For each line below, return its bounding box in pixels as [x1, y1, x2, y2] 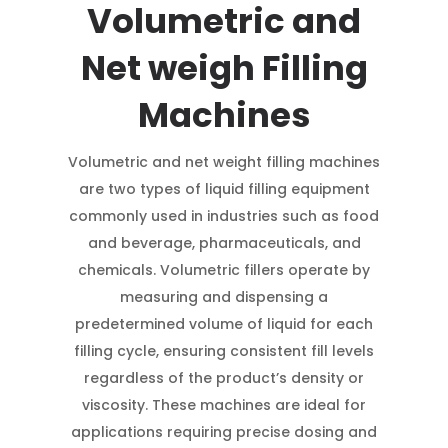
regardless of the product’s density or [84, 368, 364, 389]
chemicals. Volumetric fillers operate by [78, 260, 370, 281]
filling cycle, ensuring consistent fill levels [74, 341, 374, 362]
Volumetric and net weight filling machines [68, 152, 380, 173]
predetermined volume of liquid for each [75, 314, 373, 335]
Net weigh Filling [80, 44, 368, 93]
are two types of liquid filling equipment [78, 179, 370, 200]
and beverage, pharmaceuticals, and [87, 233, 361, 254]
